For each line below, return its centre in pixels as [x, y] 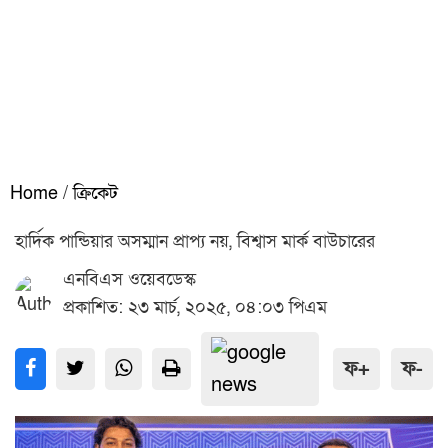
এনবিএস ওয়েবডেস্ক [129, 279]
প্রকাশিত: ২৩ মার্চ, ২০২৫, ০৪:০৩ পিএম [195, 307]
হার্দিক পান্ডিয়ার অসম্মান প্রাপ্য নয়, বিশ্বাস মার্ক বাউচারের [195, 241]
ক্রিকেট [95, 193]
